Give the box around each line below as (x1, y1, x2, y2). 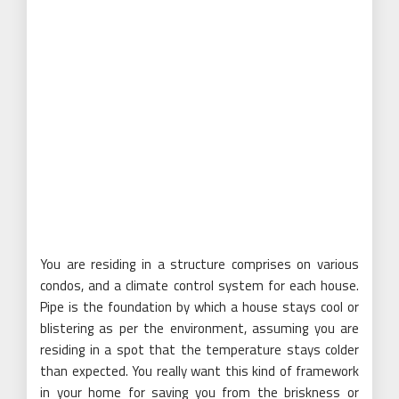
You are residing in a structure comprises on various (40, 254, 359, 275)
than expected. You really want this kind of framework (40, 361, 359, 382)
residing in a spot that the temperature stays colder (40, 339, 359, 361)
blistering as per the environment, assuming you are (40, 318, 359, 339)
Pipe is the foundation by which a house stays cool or (40, 297, 359, 318)
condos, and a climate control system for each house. (40, 275, 359, 297)
